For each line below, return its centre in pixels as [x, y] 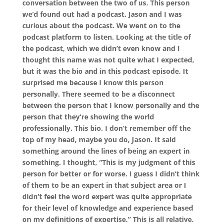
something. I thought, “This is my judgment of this [109, 162]
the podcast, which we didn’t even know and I [101, 48]
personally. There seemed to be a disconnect [98, 94]
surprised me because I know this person [93, 82]
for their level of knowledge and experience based [108, 208]
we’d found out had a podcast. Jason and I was [102, 14]
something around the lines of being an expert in [106, 151]
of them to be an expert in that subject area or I [104, 185]
